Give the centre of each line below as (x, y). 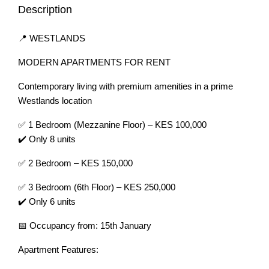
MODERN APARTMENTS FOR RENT (94, 62)
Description (45, 10)
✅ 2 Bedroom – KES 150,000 (75, 163)
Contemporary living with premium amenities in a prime (125, 86)
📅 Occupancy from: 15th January (85, 225)
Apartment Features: (58, 249)
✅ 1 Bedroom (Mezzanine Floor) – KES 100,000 (112, 125)
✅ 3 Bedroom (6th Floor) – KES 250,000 (97, 187)
